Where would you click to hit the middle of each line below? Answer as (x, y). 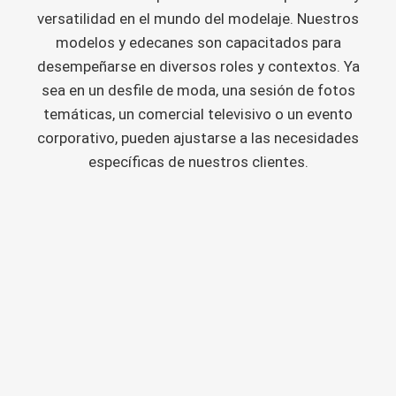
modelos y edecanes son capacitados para (198, 43)
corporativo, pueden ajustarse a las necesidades (198, 138)
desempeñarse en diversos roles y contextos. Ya (198, 67)
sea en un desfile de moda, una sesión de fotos (198, 91)
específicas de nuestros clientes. (198, 162)
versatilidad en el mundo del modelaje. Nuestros (198, 19)
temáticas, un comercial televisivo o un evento (198, 114)
